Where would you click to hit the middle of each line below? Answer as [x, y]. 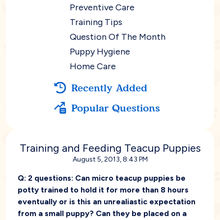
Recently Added [109, 88]
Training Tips [96, 22]
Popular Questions [115, 108]
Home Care [93, 66]
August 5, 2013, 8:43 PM [110, 159]
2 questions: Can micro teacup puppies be [106, 178]
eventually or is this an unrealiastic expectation [107, 202]
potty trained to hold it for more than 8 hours [103, 190]
